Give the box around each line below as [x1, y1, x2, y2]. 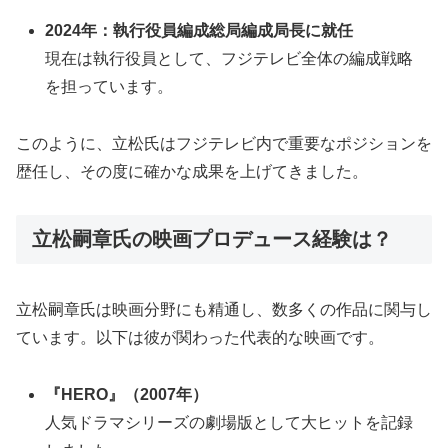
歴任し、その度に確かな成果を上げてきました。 [16, 163, 368, 181]
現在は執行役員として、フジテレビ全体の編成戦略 [45, 50, 414, 68]
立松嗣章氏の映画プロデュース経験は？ [32, 228, 392, 251]
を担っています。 [45, 78, 174, 96]
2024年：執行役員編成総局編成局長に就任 [45, 22, 354, 40]
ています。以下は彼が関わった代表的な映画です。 [16, 329, 384, 347]
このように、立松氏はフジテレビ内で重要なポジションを [16, 135, 432, 153]
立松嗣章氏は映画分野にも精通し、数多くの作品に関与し [16, 301, 432, 319]
